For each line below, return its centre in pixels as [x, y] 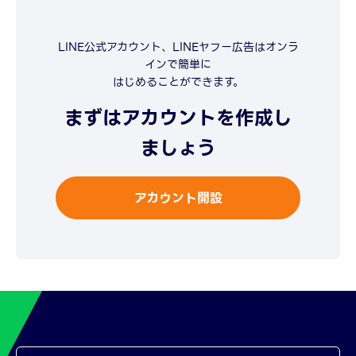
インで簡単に [178, 65]
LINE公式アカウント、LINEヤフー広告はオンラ [178, 47]
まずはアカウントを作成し [178, 118]
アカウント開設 [178, 198]
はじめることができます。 [178, 82]
